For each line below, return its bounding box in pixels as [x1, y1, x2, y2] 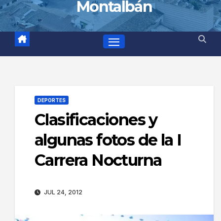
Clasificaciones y [35, 110, 157, 129]
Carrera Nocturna [35, 150, 162, 170]
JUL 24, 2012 [42, 188, 82, 196]
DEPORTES [37, 97, 66, 103]
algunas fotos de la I [35, 130, 182, 149]
